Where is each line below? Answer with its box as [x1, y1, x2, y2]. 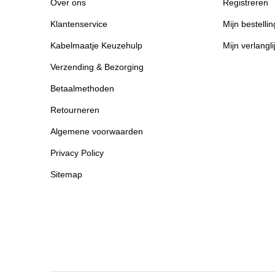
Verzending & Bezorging [50, 62, 144, 72]
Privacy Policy [50, 148, 104, 158]
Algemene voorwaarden [50, 126, 143, 136]
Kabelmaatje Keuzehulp [50, 41, 142, 50]
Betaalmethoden [50, 83, 114, 93]
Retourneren [50, 105, 99, 115]
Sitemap [50, 169, 82, 179]
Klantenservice [50, 19, 107, 29]
